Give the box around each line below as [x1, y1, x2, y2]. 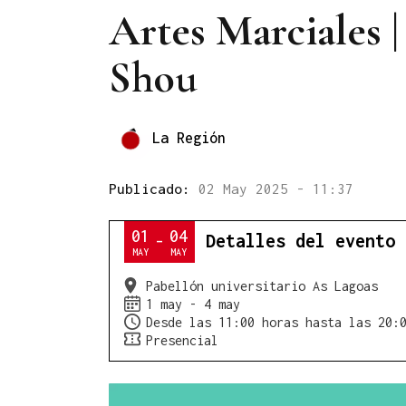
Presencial [146, 333, 218, 349]
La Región [152, 130, 226, 147]
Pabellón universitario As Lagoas [146, 278, 378, 295]
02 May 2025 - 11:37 [198, 179, 353, 197]
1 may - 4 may [146, 296, 240, 313]
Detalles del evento [206, 229, 395, 251]
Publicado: [109, 179, 198, 197]
